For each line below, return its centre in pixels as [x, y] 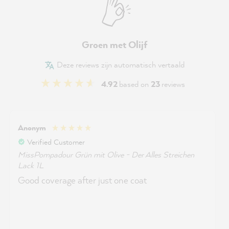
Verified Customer [56, 142]
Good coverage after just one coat [82, 180]
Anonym [32, 128]
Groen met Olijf [114, 44]
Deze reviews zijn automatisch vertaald [120, 64]
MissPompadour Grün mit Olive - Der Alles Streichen [106, 154]
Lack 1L [31, 165]
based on [135, 84]
